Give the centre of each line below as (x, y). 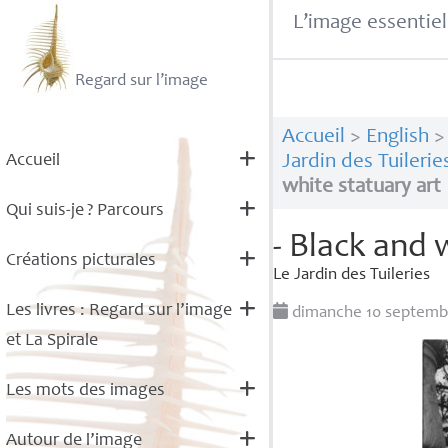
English (397, 138)
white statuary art (361, 188)
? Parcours (125, 211)
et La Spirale (51, 341)
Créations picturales (80, 261)
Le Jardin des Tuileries (352, 276)
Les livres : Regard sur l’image (118, 311)
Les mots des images (85, 391)
